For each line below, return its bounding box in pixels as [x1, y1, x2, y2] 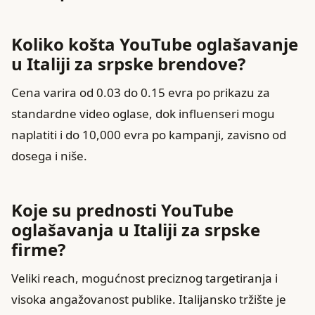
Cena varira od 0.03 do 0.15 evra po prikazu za [11, 84, 270, 101]
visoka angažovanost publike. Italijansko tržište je [11, 291, 286, 308]
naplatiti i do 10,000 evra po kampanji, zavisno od [11, 127, 286, 143]
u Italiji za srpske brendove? [11, 52, 245, 76]
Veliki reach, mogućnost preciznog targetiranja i [11, 270, 278, 287]
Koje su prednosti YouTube [11, 198, 233, 222]
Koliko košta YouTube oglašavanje [11, 32, 298, 56]
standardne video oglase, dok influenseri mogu [11, 105, 275, 122]
